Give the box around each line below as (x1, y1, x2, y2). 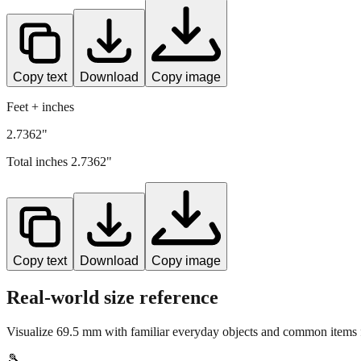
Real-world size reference (6, 286, 218, 308)
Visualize (6, 324, 56, 338)
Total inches (6, 154, 71, 168)
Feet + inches (6, 99, 74, 114)
